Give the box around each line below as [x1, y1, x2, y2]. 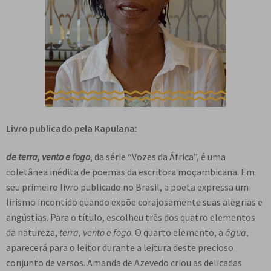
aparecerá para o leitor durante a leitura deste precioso [6, 241, 233, 254]
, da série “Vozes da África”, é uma [90, 151, 226, 163]
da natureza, [6, 226, 59, 239]
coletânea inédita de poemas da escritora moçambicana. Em [6, 166, 255, 178]
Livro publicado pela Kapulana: [6, 122, 137, 134]
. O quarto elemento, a [131, 226, 225, 239]
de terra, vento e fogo [6, 151, 90, 163]
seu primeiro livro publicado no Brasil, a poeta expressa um [6, 181, 249, 194]
